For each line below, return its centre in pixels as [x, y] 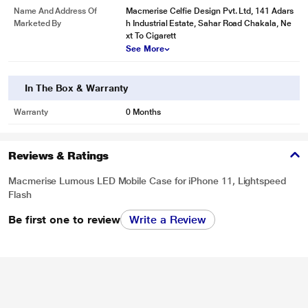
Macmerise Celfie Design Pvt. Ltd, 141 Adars [210, 11]
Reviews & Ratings [58, 156]
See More [145, 49]
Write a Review [168, 220]
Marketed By [38, 23]
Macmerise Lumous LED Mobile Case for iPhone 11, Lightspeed [147, 181]
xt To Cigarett [151, 36]
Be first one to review [65, 219]
